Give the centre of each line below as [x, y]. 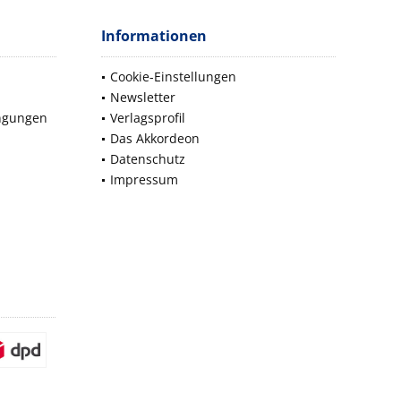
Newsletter [143, 98]
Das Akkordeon [155, 139]
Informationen [154, 36]
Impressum [144, 180]
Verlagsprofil [148, 118]
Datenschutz [148, 159]
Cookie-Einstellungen [173, 77]
